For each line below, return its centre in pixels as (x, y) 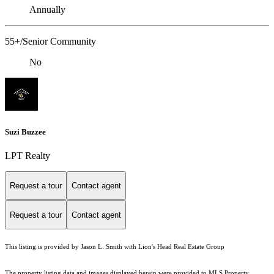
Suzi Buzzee (25, 131)
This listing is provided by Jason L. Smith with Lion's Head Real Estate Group (115, 247)
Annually (47, 10)
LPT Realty (28, 155)
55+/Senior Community (50, 42)
